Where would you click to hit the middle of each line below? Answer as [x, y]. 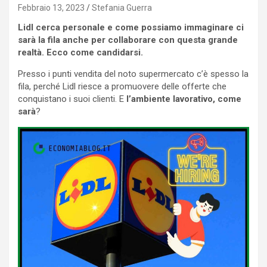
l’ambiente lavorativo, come [184, 99]
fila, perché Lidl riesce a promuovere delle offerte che [122, 86]
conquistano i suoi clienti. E [72, 99]
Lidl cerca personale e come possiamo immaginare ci [131, 27]
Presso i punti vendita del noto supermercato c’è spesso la [133, 74]
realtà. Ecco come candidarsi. [80, 52]
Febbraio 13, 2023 [51, 7]
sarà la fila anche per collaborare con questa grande [128, 40]
